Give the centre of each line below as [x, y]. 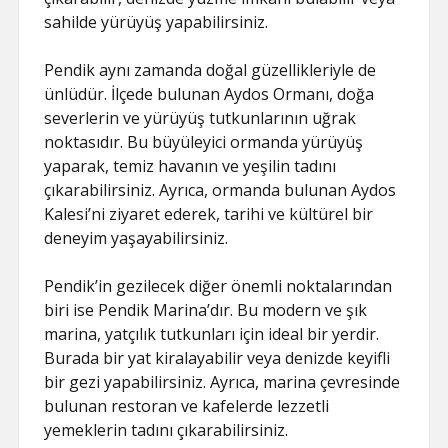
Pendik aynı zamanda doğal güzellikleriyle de [210, 70]
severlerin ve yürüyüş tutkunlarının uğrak [200, 118]
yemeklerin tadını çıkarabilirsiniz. [166, 430]
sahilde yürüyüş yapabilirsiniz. [156, 22]
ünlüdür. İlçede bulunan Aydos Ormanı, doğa [209, 94]
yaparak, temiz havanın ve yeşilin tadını [190, 166]
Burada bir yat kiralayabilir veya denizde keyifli [217, 358]
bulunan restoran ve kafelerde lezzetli [187, 406]
